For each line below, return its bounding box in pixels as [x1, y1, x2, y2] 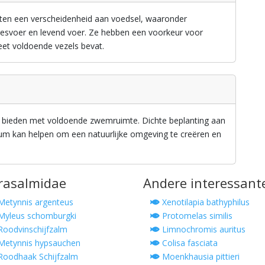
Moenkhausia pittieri [160, 250, 240, 262]
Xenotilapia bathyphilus [160, 196, 250, 208]
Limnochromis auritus [160, 223, 245, 235]
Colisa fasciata [160, 237, 218, 248]
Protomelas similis [160, 209, 232, 221]
